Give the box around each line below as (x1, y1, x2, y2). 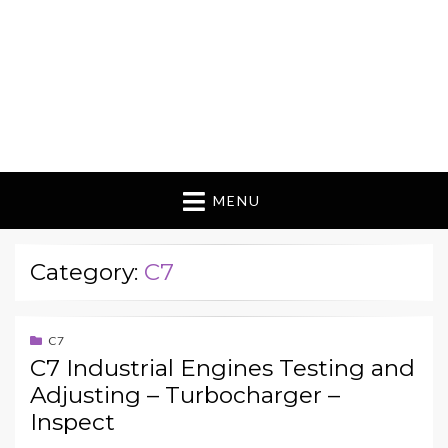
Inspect (30, 408, 115, 437)
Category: (30, 258, 144, 287)
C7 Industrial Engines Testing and (30, 354, 415, 383)
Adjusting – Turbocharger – (30, 381, 340, 410)
